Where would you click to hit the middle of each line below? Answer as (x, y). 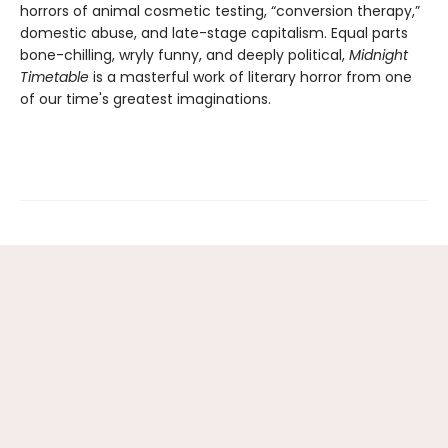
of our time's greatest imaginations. (147, 98)
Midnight (376, 54)
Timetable (54, 76)
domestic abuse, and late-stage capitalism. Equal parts (214, 32)
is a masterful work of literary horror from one (250, 76)
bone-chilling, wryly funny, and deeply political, (182, 54)
